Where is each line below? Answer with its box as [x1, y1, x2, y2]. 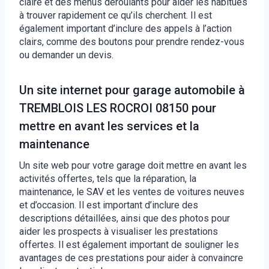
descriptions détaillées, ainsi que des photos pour [19, 212, 230, 224]
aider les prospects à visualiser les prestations [19, 225, 218, 237]
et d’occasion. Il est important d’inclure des [19, 199, 198, 211]
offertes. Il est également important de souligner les [19, 238, 239, 250]
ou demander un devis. [19, 49, 113, 61]
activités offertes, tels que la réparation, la [19, 172, 196, 184]
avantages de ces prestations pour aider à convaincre [19, 252, 243, 264]
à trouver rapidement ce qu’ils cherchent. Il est [19, 9, 212, 21]
